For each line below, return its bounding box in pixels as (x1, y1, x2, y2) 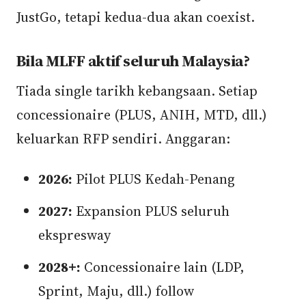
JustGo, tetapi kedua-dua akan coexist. (16, 8, 255, 27)
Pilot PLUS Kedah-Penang (72, 169, 235, 189)
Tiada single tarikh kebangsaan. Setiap (16, 81, 258, 100)
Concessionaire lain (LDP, (81, 258, 245, 277)
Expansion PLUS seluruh (72, 201, 229, 221)
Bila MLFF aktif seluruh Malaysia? (16, 51, 250, 72)
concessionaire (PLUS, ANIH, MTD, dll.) (16, 105, 267, 124)
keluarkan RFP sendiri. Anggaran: (16, 129, 230, 148)
